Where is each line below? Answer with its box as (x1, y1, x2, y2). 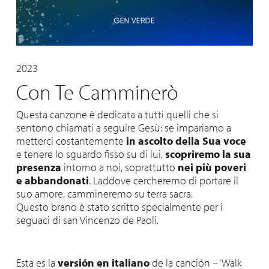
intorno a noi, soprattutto (61, 160, 178, 175)
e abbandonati (16, 174, 89, 188)
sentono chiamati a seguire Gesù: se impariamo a (16, 121, 231, 135)
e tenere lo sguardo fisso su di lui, (16, 147, 165, 162)
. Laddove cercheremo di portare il (88, 174, 238, 188)
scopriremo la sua (165, 147, 251, 162)
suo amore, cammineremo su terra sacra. (16, 187, 193, 201)
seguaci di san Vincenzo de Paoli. (16, 213, 159, 228)
